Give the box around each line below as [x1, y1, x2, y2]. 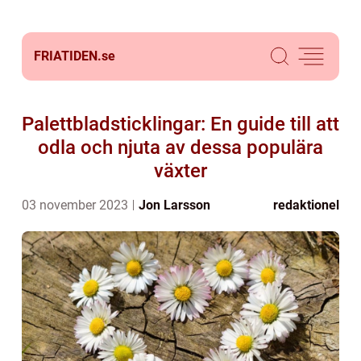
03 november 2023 [22, 197, 131, 213]
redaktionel [273, 197, 339, 213]
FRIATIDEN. [34, 48, 102, 64]
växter [154, 160, 207, 182]
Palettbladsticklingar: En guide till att [22, 113, 339, 135]
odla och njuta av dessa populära [38, 136, 323, 159]
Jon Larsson [139, 197, 210, 213]
